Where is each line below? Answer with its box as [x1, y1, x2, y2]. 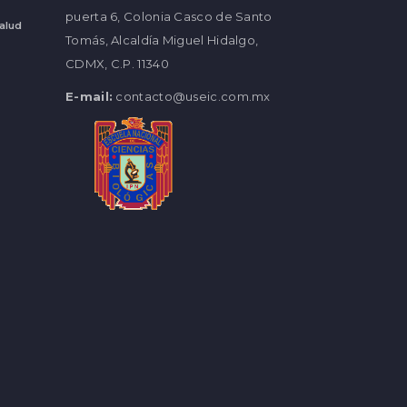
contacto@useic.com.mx [115, 89, 271, 104]
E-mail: [65, 89, 114, 104]
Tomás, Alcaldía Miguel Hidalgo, [65, 33, 259, 47]
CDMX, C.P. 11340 [65, 56, 169, 71]
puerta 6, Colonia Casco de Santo [65, 9, 273, 24]
